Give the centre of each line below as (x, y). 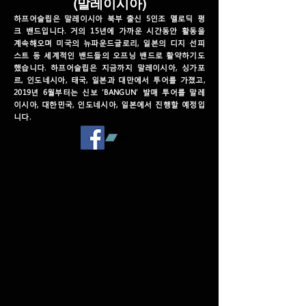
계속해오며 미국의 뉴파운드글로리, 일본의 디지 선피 (109, 43)
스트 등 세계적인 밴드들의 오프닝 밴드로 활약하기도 (109, 55)
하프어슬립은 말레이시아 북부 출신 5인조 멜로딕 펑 (109, 18)
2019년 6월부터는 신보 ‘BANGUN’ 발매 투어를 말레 (109, 92)
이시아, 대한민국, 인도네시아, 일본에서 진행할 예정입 (109, 105)
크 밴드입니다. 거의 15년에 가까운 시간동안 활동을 (109, 31)
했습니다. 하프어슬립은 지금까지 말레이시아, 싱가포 (109, 68)
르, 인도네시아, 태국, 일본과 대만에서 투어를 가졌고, (109, 80)
